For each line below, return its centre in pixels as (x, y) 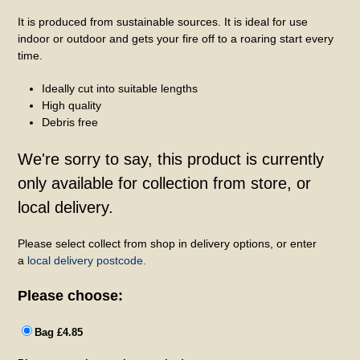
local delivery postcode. (87, 260)
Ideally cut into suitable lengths (120, 88)
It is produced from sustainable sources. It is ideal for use (163, 21)
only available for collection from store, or (165, 183)
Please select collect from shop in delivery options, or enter (168, 243)
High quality (72, 105)
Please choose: (71, 295)
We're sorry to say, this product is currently (171, 159)
